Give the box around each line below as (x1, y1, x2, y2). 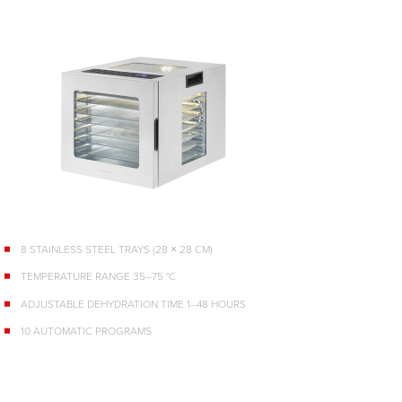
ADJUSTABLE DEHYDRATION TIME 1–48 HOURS (21, 295, 246, 311)
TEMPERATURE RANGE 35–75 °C (21, 268, 176, 284)
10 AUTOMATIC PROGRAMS (21, 322, 152, 338)
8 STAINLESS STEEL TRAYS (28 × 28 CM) (21, 241, 213, 258)
